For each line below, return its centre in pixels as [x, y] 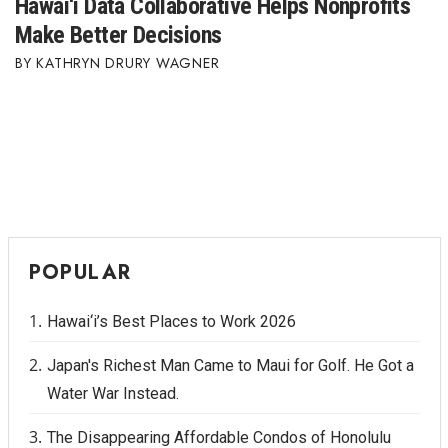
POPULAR [80, 273]
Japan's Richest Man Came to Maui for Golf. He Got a [230, 366]
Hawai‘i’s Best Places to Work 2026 [171, 322]
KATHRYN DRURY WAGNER [128, 63]
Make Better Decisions [118, 35]
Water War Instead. [112, 394]
